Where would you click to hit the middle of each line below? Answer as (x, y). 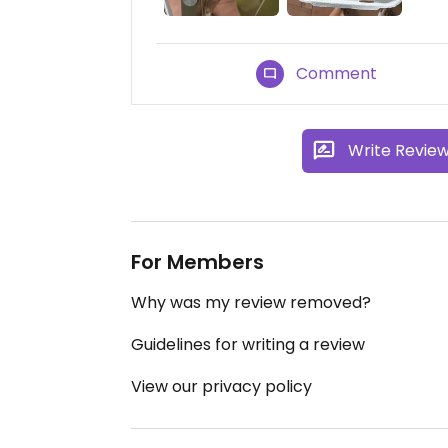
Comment (337, 73)
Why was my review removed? (251, 302)
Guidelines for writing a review (248, 344)
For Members (197, 261)
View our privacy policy (221, 386)
